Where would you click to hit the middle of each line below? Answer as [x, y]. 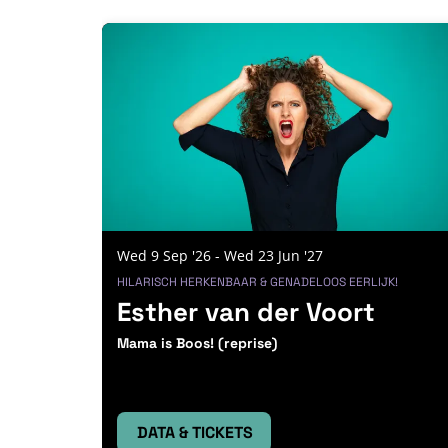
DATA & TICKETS [195, 433]
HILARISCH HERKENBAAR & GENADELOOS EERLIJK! [257, 282]
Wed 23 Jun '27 [273, 256]
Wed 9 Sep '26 [166, 256]
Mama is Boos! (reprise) [197, 343]
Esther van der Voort [246, 312]
